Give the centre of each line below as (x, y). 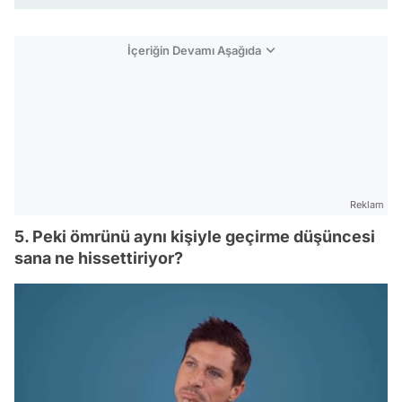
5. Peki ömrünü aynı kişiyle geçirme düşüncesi (195, 237)
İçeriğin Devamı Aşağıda (194, 51)
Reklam (367, 205)
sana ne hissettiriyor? (99, 258)
